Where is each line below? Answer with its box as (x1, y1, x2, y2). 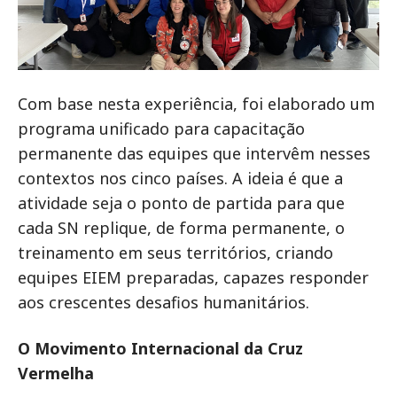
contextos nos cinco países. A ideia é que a (18, 167, 343, 190)
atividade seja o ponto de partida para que (18, 192, 345, 214)
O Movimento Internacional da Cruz (18, 338, 303, 360)
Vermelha (18, 362, 94, 385)
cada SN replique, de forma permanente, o (18, 217, 345, 239)
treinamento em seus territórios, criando (18, 242, 333, 264)
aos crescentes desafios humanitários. (18, 292, 309, 314)
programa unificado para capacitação (18, 118, 305, 140)
